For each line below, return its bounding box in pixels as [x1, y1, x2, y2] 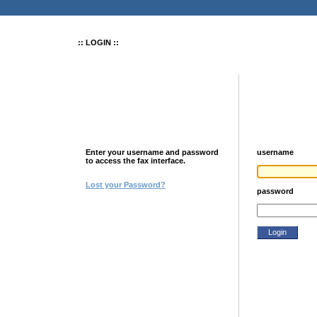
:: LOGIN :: [78, 38, 119, 47]
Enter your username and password [86, 148, 219, 156]
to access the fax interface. [86, 156, 185, 165]
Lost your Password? [86, 180, 166, 189]
